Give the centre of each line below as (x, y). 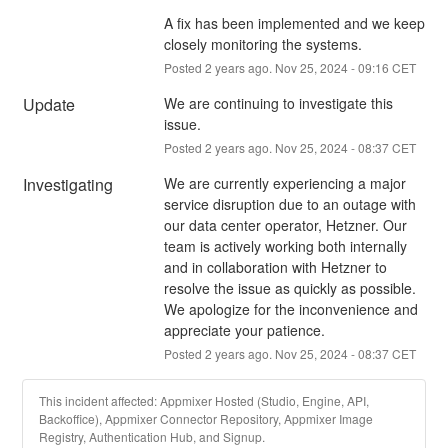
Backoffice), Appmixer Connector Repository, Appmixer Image (206, 418)
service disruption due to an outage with (289, 203)
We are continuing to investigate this (278, 102)
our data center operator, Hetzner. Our (285, 224)
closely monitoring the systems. (262, 43)
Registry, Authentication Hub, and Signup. (152, 436)
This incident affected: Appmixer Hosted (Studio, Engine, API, (204, 400)
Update (49, 104)
